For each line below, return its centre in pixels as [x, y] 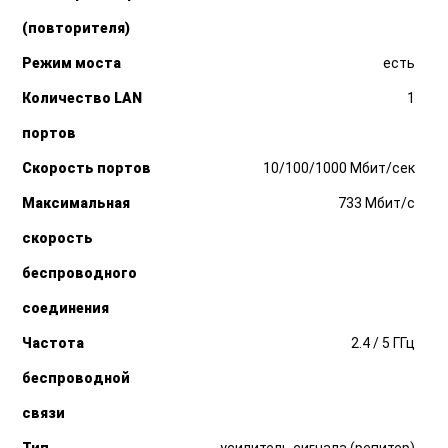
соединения [66, 308]
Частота [53, 343]
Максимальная [76, 203]
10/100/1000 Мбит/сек [338, 168]
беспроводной [76, 378]
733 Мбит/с [376, 203]
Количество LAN [82, 98]
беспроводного [80, 273]
